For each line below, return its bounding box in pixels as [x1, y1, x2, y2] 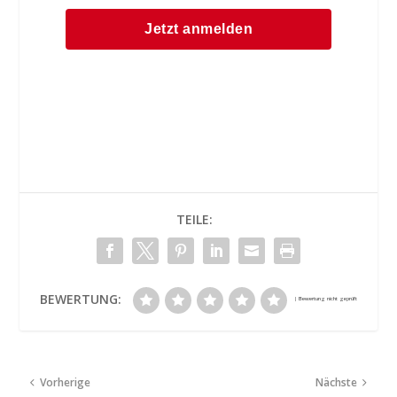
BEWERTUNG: [40, 290, 121, 307]
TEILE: [175, 210, 213, 228]
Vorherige [40, 374, 91, 390]
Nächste [315, 374, 357, 390]
